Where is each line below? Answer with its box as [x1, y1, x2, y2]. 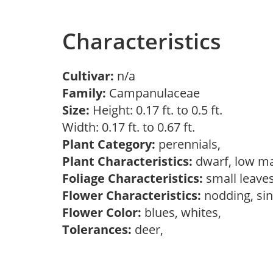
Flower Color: [62, 204, 141, 221]
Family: [62, 85, 106, 101]
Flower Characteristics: [62, 187, 201, 204]
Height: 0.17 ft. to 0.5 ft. [90, 102, 222, 118]
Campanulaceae [106, 85, 206, 101]
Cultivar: [62, 68, 117, 84]
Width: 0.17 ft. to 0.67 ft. [62, 119, 201, 135]
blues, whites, [141, 204, 227, 221]
